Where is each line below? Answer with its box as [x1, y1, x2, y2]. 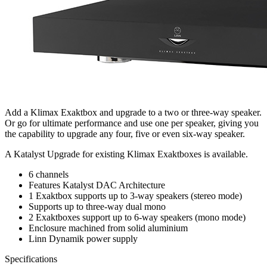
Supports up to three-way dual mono [29, 201, 166, 212]
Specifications [5, 253, 57, 264]
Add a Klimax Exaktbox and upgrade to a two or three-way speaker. [5, 107, 262, 117]
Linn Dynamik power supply [29, 233, 138, 244]
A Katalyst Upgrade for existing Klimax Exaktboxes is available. [5, 148, 248, 159]
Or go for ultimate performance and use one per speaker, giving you [5, 117, 259, 128]
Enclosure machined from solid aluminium [29, 222, 188, 233]
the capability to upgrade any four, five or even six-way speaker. [5, 128, 245, 139]
